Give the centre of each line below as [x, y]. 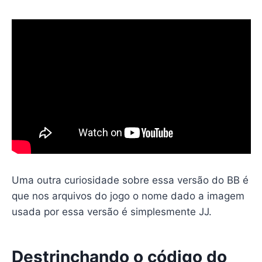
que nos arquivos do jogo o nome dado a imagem [128, 196]
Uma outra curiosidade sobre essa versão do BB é [130, 180]
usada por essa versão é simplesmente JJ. [111, 211]
